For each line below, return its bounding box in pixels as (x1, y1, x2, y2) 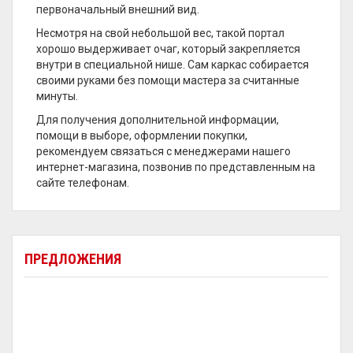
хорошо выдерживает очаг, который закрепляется (36, 43, 300, 55)
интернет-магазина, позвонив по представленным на (36, 161, 315, 173)
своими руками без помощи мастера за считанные (36, 74, 299, 87)
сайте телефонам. (36, 176, 129, 189)
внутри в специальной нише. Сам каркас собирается (36, 58, 309, 71)
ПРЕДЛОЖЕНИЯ (24, 251, 121, 267)
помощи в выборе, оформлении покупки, (36, 129, 247, 142)
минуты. (36, 90, 78, 102)
